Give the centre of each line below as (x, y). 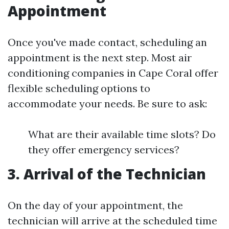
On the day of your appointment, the (95, 205)
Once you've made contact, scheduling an (107, 42)
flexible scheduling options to (79, 88)
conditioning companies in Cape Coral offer (113, 73)
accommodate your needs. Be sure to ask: (107, 104)
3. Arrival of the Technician (107, 174)
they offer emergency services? (104, 150)
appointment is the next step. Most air (100, 58)
